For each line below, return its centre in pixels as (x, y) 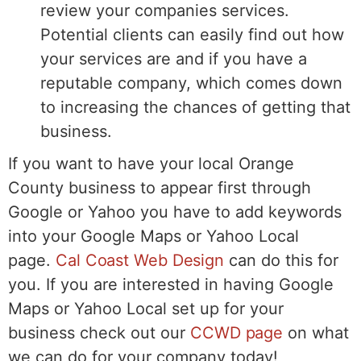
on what (316, 332)
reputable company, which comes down (191, 83)
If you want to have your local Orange (151, 163)
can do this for (281, 260)
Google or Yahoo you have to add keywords (175, 212)
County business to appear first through (160, 187)
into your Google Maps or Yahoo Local (154, 236)
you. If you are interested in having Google (171, 284)
